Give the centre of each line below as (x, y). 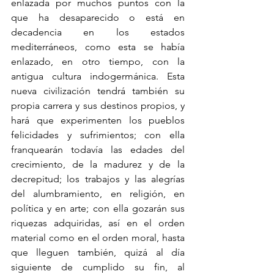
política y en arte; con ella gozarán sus (98, 209)
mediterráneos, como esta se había (98, 47)
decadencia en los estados (98, 32)
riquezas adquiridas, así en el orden (98, 223)
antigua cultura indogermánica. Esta (98, 76)
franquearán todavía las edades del (98, 150)
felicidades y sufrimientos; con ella (98, 135)
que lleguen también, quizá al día (98, 253)
